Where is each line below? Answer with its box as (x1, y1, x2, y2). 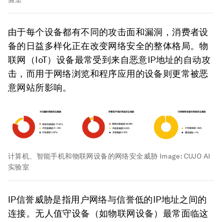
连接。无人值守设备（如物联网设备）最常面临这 (8, 208, 209, 219)
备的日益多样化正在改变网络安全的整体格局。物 (8, 40, 209, 51)
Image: (158, 152, 184, 161)
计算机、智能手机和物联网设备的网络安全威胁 (8, 152, 158, 161)
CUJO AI (183, 152, 211, 161)
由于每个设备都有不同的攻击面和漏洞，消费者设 (8, 26, 209, 37)
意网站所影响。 (8, 82, 72, 93)
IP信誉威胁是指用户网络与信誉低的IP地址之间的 (8, 194, 207, 205)
